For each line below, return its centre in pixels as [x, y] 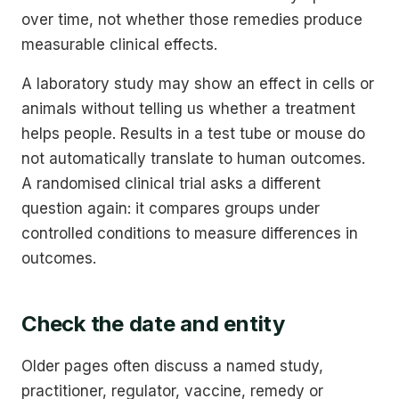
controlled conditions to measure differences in [190, 233]
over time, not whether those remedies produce [192, 19]
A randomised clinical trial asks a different [171, 183]
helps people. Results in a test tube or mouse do [193, 133]
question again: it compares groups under [171, 208]
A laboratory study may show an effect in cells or [198, 83]
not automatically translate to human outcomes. [193, 158]
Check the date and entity [153, 323]
